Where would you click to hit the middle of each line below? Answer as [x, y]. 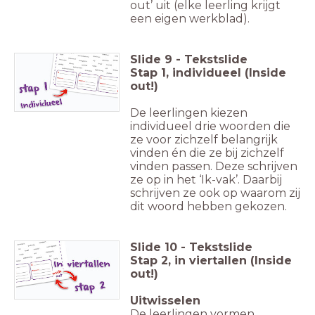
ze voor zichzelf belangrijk [204, 139]
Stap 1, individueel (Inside [208, 72]
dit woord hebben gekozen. [208, 206]
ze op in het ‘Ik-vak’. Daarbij [206, 179]
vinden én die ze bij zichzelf [207, 153]
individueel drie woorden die [210, 126]
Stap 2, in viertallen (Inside [211, 260]
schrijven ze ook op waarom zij [215, 193]
